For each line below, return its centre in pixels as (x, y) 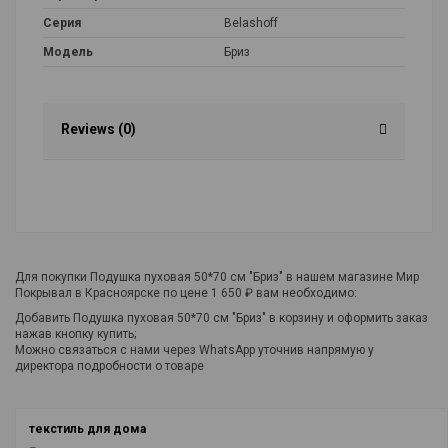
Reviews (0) (98, 128)
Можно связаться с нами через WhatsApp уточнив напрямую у (194, 350)
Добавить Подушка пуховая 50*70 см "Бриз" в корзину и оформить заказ (221, 318)
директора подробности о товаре (109, 366)
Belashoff (251, 22)
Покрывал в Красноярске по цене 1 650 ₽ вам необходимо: (186, 292)
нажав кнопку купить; (75, 334)
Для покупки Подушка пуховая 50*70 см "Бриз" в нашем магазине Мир (217, 276)
